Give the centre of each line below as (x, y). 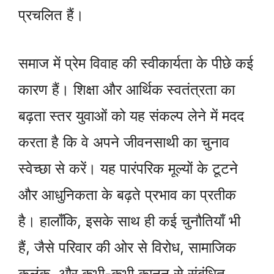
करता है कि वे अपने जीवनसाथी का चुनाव (124, 143)
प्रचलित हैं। (51, 15)
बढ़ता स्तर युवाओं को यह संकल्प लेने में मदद (131, 116)
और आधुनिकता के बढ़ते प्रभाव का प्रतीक (127, 195)
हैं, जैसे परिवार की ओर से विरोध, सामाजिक (127, 248)
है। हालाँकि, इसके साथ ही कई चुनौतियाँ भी (129, 221)
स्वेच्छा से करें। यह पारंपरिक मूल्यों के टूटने (128, 169)
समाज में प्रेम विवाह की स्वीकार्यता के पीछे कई (136, 64)
